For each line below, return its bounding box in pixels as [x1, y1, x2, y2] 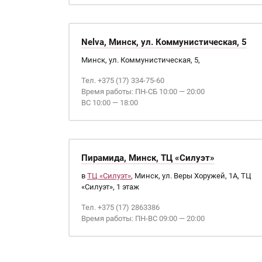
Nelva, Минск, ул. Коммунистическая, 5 [81, 37, 247, 47]
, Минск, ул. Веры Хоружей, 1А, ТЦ [131, 171, 251, 180]
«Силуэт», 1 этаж [81, 182, 139, 191]
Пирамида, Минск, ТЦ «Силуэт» [81, 153, 215, 163]
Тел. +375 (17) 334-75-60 [81, 76, 164, 85]
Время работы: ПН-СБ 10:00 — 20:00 [81, 87, 205, 96]
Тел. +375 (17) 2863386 [81, 203, 160, 212]
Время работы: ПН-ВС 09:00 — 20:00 [81, 214, 205, 223]
